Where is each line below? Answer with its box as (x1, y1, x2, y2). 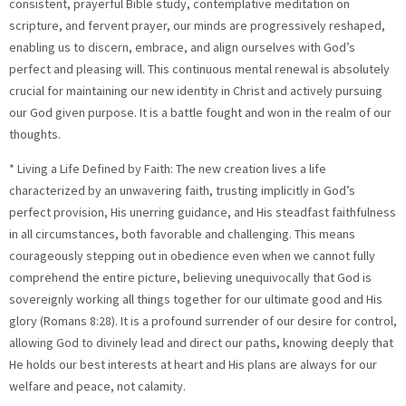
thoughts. (9, 125, 61, 142)
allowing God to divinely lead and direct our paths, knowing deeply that (9, 334, 393, 352)
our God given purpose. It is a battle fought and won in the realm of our (9, 103, 391, 121)
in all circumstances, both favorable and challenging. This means (9, 226, 355, 243)
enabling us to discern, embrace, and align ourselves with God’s (9, 38, 355, 55)
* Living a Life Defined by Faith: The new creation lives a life (9, 160, 326, 178)
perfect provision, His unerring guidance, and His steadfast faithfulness (9, 204, 396, 221)
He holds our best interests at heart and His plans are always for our (9, 356, 377, 373)
